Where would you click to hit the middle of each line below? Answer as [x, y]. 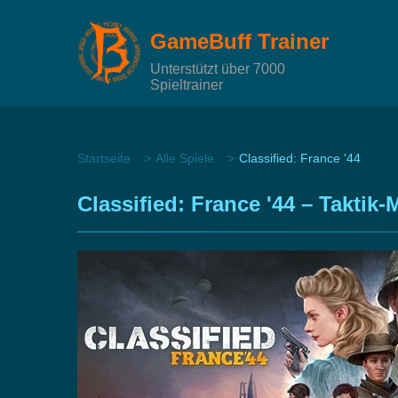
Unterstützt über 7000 [218, 68]
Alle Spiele [185, 158]
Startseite [104, 158]
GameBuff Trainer [239, 41]
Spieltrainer [187, 84]
